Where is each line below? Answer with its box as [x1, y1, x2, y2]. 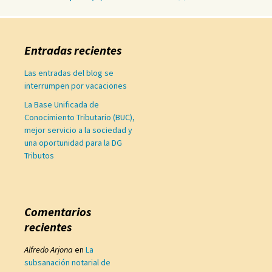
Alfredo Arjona [24, 244, 73, 255]
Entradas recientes [24, 42, 121, 58]
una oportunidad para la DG [24, 137, 122, 148]
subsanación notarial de [24, 257, 110, 268]
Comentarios [24, 204, 91, 219]
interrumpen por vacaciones [24, 80, 127, 91]
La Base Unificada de [24, 99, 99, 110]
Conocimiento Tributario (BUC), [24, 112, 135, 123]
